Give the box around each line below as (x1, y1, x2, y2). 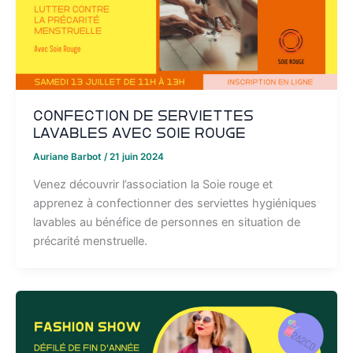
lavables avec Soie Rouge (32, 125, 246, 140)
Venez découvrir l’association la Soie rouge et (32, 176, 273, 191)
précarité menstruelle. (32, 233, 147, 248)
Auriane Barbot (32, 150, 104, 162)
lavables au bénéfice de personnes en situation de (32, 214, 300, 229)
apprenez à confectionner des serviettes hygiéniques (32, 195, 317, 210)
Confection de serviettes (32, 108, 254, 123)
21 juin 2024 (109, 150, 164, 162)
